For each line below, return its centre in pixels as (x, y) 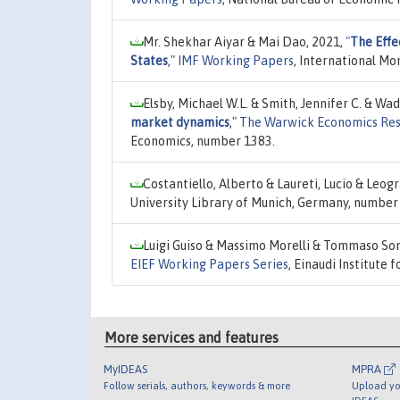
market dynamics (180, 122)
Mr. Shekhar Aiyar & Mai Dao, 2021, (244, 42)
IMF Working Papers (236, 60)
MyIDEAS (126, 370)
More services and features (192, 338)
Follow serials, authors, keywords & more (197, 386)
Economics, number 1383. (203, 141)
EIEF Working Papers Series (209, 264)
